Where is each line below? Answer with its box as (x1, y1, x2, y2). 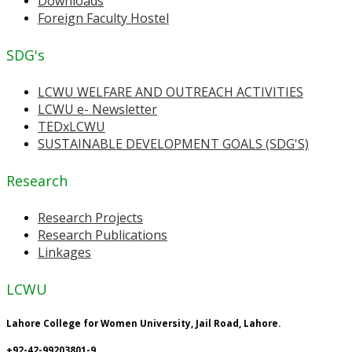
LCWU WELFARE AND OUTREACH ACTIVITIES (38, 82, 303, 101)
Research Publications (38, 225, 167, 244)
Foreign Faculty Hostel (38, 9, 169, 27)
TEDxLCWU (38, 117, 105, 135)
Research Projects (38, 208, 143, 226)
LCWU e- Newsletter (38, 100, 157, 118)
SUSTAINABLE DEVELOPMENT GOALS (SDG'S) (38, 134, 309, 152)
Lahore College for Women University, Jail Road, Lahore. (6, 317, 280, 329)
